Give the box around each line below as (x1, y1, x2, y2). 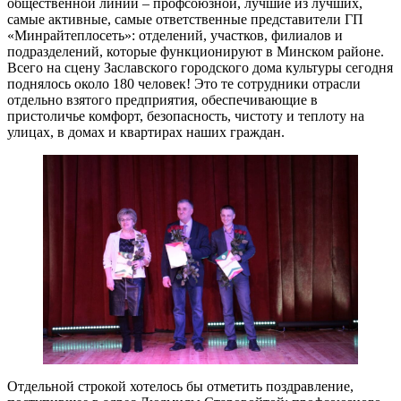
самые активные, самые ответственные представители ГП (7, 11, 363, 27)
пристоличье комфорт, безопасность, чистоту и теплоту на (7, 107, 364, 124)
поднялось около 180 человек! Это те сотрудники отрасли (7, 75, 361, 91)
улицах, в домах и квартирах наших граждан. (7, 124, 285, 140)
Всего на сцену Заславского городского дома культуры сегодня (7, 59, 393, 75)
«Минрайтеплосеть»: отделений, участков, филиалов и (7, 27, 343, 43)
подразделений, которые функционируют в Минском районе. (7, 43, 384, 59)
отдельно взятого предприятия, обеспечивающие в (7, 91, 318, 107)
